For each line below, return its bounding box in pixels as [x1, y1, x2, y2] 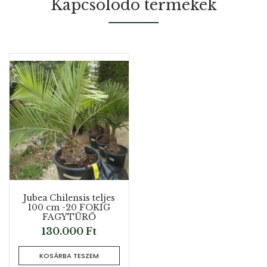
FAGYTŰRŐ [42, 212, 96, 223]
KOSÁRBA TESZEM [39, 251, 99, 261]
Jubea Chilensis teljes [23, 193, 115, 204]
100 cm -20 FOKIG [28, 202, 110, 213]
